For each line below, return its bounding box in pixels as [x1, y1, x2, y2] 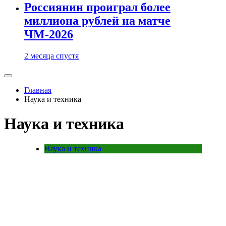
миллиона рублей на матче [24, 14, 171, 28]
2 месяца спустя [24, 51, 79, 60]
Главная [24, 86, 51, 94]
